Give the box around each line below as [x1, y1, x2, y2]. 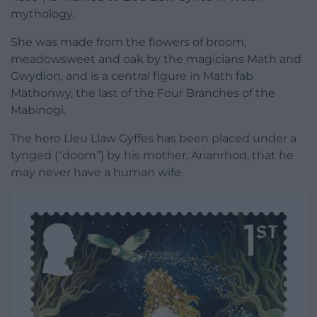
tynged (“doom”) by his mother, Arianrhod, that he [11, 149, 294, 163]
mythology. [11, 7, 74, 21]
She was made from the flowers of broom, [11, 35, 246, 50]
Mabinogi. [11, 103, 66, 117]
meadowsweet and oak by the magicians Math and [11, 52, 301, 67]
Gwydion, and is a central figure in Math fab [11, 69, 253, 83]
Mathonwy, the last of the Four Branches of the [11, 86, 275, 100]
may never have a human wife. [11, 166, 183, 180]
